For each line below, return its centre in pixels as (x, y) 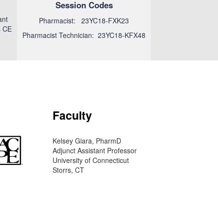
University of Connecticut (91, 160)
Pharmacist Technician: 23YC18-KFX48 (84, 35)
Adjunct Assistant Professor (94, 150)
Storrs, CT (68, 170)
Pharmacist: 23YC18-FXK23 (84, 20)
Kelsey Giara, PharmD (87, 141)
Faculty (72, 115)
